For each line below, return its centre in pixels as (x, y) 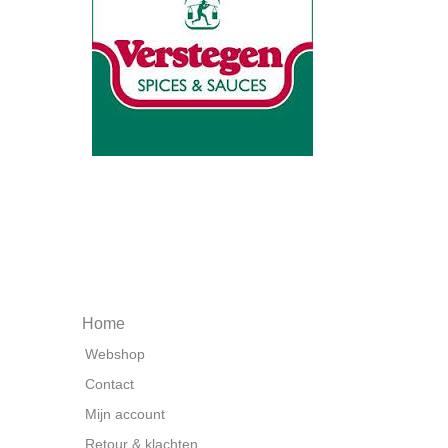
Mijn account (125, 414)
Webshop (115, 354)
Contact (109, 384)
